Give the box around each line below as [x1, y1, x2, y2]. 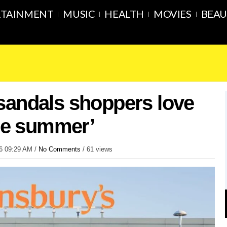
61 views [87, 145, 112, 153]
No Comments [39, 145, 81, 153]
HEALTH [104, 8, 144, 20]
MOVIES [154, 8, 192, 20]
